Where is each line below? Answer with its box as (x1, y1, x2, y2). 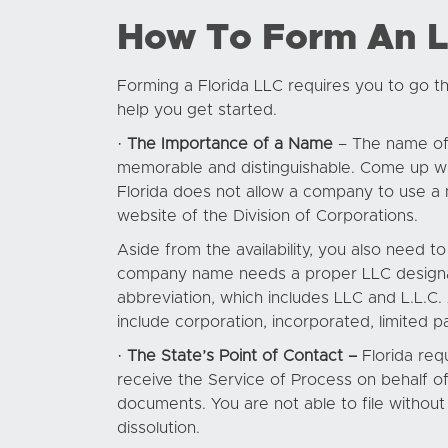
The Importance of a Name (127, 136, 333, 152)
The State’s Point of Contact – (127, 348, 357, 364)
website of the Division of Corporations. (117, 208, 418, 224)
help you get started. (117, 102, 277, 118)
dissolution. (117, 420, 200, 436)
